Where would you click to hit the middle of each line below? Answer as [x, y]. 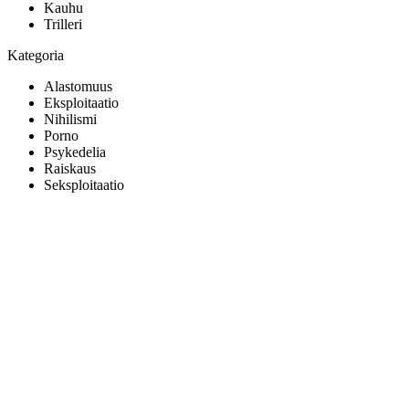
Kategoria [36, 55]
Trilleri [63, 24]
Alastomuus [78, 86]
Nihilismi [70, 119]
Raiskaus [70, 168]
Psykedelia [75, 152]
